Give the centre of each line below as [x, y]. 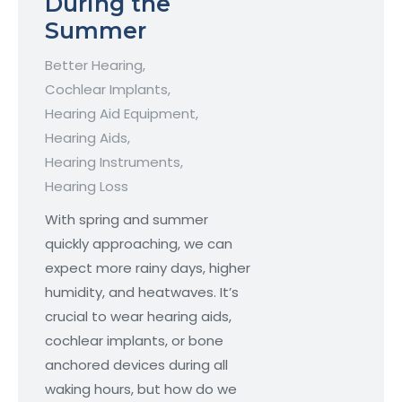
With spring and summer [127, 220]
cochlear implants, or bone [134, 341]
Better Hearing [94, 66]
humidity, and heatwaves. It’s [142, 293]
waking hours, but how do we [141, 389]
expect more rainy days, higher [148, 268]
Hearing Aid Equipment [120, 114]
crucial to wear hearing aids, [138, 317]
